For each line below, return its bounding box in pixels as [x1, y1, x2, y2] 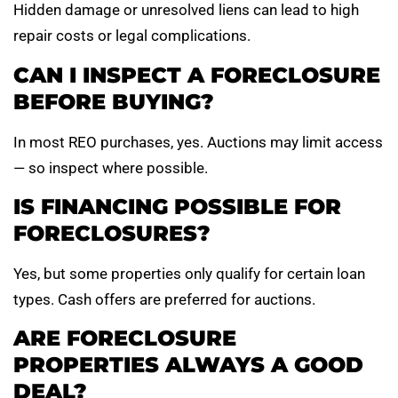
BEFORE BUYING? [13, 88, 214, 115]
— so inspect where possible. [13, 158, 208, 177]
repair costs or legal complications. [13, 27, 251, 45]
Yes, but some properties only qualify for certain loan [13, 265, 365, 283]
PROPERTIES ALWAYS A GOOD [13, 352, 363, 378]
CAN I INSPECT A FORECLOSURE [13, 61, 380, 88]
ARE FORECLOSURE [13, 325, 236, 352]
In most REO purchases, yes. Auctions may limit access [13, 132, 383, 151]
